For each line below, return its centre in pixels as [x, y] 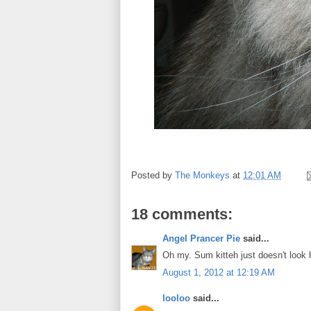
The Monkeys [202, 175]
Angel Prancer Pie [201, 238]
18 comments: [182, 214]
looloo [176, 299]
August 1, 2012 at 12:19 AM [219, 272]
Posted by [153, 175]
